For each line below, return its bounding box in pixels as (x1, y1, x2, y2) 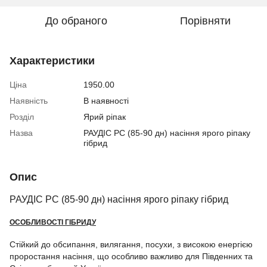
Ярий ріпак (83, 111, 126, 122)
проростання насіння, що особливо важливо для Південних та (10, 252, 253, 262)
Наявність (10, 95, 48, 105)
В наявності (83, 95, 129, 105)
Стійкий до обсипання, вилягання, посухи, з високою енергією (10, 240, 253, 250)
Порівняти (179, 14, 231, 27)
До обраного (45, 14, 107, 27)
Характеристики (10, 54, 95, 67)
